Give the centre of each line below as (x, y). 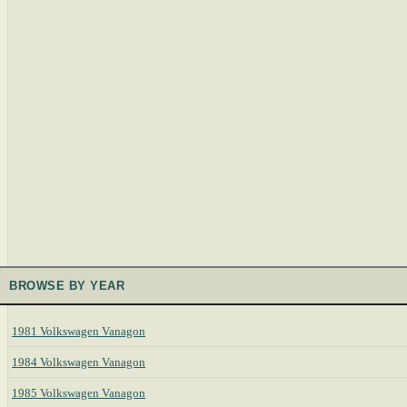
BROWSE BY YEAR (67, 286)
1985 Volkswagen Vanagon (79, 392)
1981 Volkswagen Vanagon (79, 331)
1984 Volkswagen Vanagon (79, 362)
